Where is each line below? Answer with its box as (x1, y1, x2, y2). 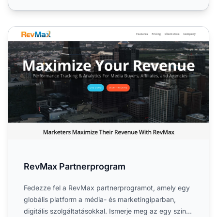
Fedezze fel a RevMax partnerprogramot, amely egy (24, 183, 190, 192)
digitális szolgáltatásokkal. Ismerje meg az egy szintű (24, 206, 192, 215)
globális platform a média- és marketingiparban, (24, 195, 176, 203)
